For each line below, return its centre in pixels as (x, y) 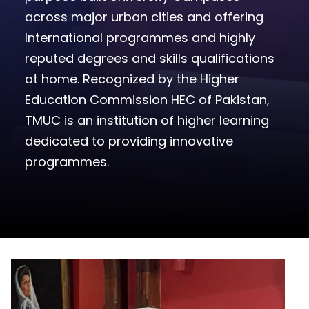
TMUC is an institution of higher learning (147, 121)
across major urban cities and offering (144, 17)
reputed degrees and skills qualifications (150, 59)
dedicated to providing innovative (129, 141)
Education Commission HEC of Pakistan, (147, 100)
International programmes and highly (140, 38)
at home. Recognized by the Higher (132, 79)
